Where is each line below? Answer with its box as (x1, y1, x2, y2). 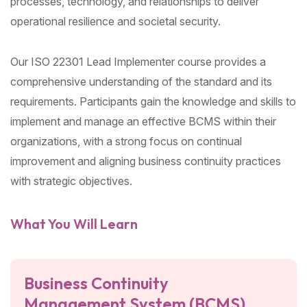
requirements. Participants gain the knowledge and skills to (10, 95, 296, 109)
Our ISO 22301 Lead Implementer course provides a (10, 55, 266, 69)
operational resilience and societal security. (10, 14, 221, 29)
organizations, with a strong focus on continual (10, 134, 242, 149)
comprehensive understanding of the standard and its (10, 75, 272, 89)
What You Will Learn (10, 215, 138, 233)
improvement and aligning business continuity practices (10, 154, 281, 169)
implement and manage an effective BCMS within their (10, 114, 276, 129)
